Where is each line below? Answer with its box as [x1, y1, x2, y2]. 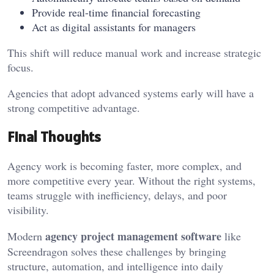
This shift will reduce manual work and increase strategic [7, 45, 261, 61]
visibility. [7, 202, 49, 218]
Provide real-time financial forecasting [32, 5, 201, 20]
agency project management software [45, 228, 221, 245]
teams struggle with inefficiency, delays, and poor [7, 188, 227, 203]
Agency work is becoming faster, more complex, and [7, 158, 242, 174]
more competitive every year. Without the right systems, [7, 173, 256, 188]
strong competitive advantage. [7, 100, 140, 116]
